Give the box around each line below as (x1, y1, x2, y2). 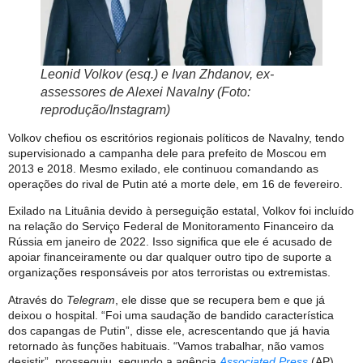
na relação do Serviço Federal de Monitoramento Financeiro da (8, 220, 334, 233)
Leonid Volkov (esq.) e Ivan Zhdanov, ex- (41, 66, 274, 81)
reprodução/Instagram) (41, 102, 170, 117)
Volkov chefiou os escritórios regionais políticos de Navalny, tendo (8, 130, 344, 144)
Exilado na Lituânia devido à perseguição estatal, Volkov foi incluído (8, 204, 354, 218)
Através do (8, 293, 66, 306)
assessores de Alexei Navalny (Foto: (41, 84, 250, 99)
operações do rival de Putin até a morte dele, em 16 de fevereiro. (8, 177, 343, 190)
